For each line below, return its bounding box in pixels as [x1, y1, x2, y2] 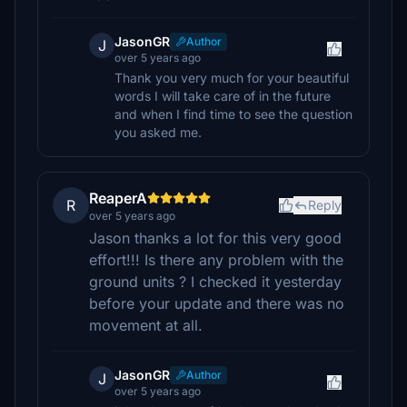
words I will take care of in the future [114, 88, 331, 104]
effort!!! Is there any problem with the [89, 251, 343, 269]
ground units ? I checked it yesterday [89, 273, 342, 291]
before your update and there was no [89, 294, 344, 313]
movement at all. [89, 316, 203, 334]
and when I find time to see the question [114, 106, 352, 122]
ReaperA [89, 189, 147, 207]
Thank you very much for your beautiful [114, 70, 349, 85]
